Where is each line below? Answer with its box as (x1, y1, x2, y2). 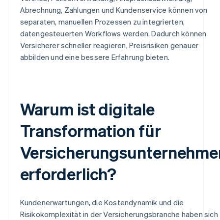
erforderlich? (20, 163, 117, 184)
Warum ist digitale (20, 98, 155, 119)
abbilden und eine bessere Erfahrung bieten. (20, 52, 170, 62)
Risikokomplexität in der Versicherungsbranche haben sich (20, 209, 218, 219)
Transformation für (20, 119, 161, 141)
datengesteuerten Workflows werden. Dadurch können (20, 28, 207, 38)
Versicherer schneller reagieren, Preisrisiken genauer (20, 40, 199, 50)
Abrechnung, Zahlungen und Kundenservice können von (20, 4, 208, 15)
